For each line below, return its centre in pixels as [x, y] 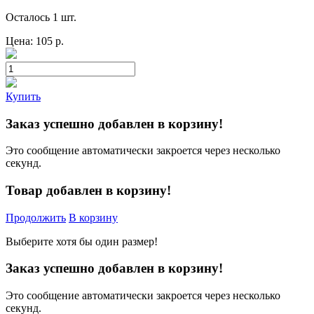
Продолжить [36, 217]
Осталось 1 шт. [41, 17]
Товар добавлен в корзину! [88, 191]
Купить [23, 96]
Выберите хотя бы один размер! [82, 241]
